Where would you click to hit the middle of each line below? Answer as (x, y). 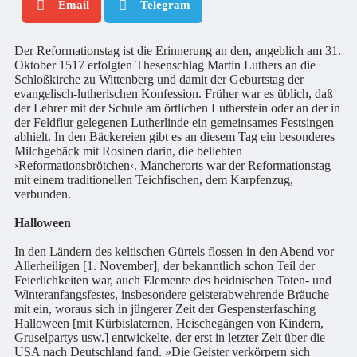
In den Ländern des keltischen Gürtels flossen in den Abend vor (174, 251)
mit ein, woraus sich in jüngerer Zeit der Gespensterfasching (165, 309)
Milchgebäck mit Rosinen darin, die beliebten (128, 151)
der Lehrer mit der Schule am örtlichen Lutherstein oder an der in (177, 108)
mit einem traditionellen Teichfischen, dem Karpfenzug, (154, 180)
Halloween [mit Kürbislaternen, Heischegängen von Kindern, (169, 323)
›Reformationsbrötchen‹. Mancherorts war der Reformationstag (173, 165)
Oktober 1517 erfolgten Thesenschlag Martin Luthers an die (165, 65)
